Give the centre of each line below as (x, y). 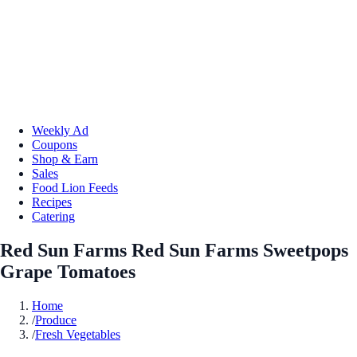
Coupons (55, 144)
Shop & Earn (65, 159)
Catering (53, 216)
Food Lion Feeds (75, 187)
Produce (56, 320)
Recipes (52, 202)
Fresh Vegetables (78, 334)
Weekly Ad (60, 130)
